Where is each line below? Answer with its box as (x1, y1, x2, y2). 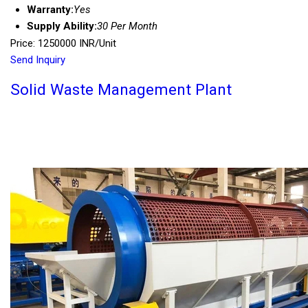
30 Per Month (97, 20, 157, 33)
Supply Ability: (27, 20, 97, 33)
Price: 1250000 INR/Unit (10, 37, 116, 50)
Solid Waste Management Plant (10, 80, 232, 99)
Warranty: (27, 3, 74, 16)
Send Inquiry (10, 54, 65, 67)
